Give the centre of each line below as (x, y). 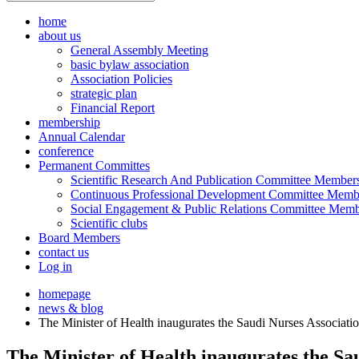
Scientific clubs (109, 223)
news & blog (71, 308)
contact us (64, 252)
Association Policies (121, 79)
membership (69, 122)
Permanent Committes (94, 165)
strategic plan (104, 93)
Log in (55, 266)
